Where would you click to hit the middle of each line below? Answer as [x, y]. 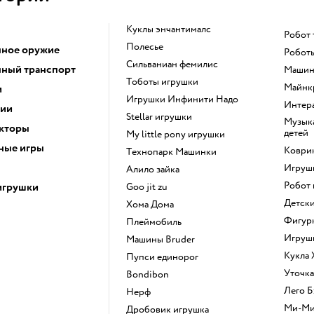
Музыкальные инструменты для [288, 121]
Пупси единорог [166, 257]
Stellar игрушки [161, 116]
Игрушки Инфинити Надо [186, 99]
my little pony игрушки [179, 134]
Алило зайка [156, 169]
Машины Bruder [164, 239]
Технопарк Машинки [174, 151]
